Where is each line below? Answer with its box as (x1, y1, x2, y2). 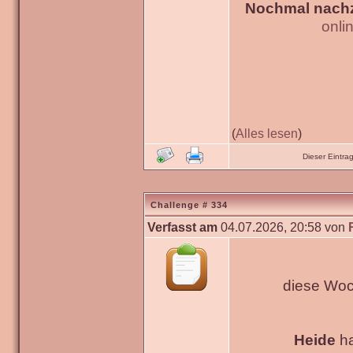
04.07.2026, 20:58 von (217, 220, 348, 234)
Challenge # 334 (150, 200, 228, 210)
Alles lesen (236, 126, 298, 140)
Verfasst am (147, 220, 217, 234)
